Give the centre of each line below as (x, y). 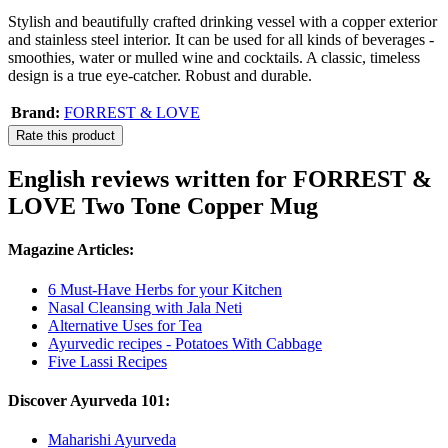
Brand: (35, 113)
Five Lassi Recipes (107, 361)
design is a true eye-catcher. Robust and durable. (160, 76)
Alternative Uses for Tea (125, 325)
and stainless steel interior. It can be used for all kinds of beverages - (221, 40)
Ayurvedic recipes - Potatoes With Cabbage (185, 343)
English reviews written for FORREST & (220, 179)
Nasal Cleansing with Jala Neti (145, 307)
